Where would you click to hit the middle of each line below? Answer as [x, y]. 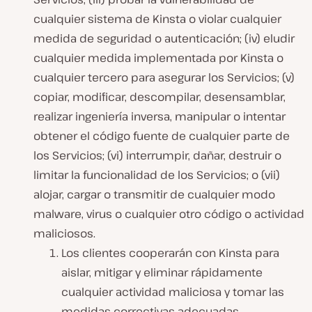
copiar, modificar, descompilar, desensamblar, [159, 97]
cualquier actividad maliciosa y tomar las [173, 292]
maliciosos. [64, 234]
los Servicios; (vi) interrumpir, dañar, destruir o [157, 156]
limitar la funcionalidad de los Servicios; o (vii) [157, 175]
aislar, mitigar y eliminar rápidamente [162, 273]
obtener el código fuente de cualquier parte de [162, 136]
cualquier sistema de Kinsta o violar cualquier [157, 19]
